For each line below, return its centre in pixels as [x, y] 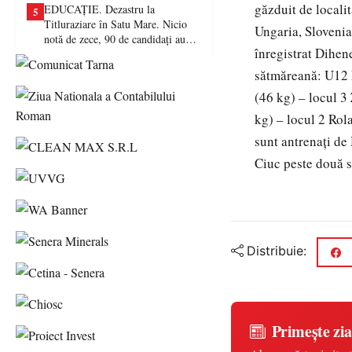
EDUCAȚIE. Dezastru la [99, 9]
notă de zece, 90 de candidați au [115, 39]
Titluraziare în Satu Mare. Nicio [115, 24]
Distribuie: [277, 251]
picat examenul [77, 54]
